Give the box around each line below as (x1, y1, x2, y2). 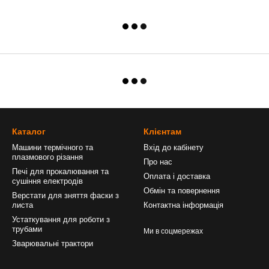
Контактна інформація (144, 201, 223, 210)
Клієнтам (144, 127, 181, 136)
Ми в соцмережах (144, 227, 203, 235)
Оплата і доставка (144, 172, 210, 181)
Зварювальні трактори (12, 239, 93, 248)
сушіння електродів (12, 177, 83, 186)
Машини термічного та (12, 143, 93, 152)
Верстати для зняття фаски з (12, 191, 119, 200)
